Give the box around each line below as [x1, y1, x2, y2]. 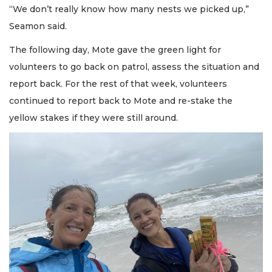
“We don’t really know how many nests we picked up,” [9, 4, 249, 15]
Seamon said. [9, 21, 67, 32]
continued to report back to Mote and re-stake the [9, 95, 233, 106]
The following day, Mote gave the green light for [9, 44, 221, 55]
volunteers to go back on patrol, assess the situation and [9, 61, 259, 72]
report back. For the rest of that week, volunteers [9, 78, 227, 89]
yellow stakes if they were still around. [9, 112, 178, 123]
